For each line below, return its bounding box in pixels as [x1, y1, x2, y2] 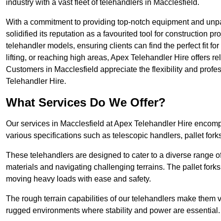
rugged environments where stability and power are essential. [6, 206, 220, 215]
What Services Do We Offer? [6, 96, 166, 110]
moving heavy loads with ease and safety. [6, 175, 151, 184]
